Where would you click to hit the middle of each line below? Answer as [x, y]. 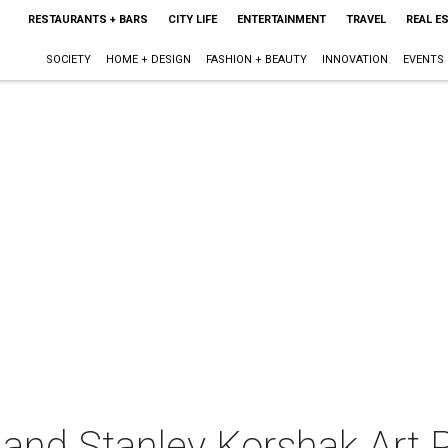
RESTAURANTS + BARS [87, 19]
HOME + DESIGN [148, 59]
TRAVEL [365, 19]
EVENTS [423, 59]
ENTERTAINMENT [281, 19]
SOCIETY [68, 59]
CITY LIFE [192, 19]
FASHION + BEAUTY [256, 59]
